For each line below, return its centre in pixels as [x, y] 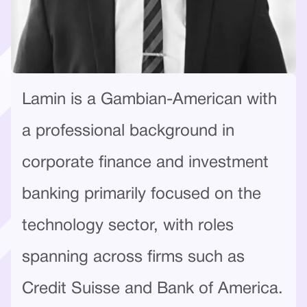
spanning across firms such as [133, 257]
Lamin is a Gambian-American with [149, 100]
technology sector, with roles [128, 226]
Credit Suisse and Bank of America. [152, 289]
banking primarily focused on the [142, 194]
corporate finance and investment [145, 163]
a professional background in [128, 131]
